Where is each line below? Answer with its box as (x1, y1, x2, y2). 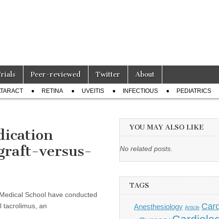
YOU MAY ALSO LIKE (130, 123, 204, 131)
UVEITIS (82, 88, 104, 94)
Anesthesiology (134, 202, 183, 211)
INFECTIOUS (123, 88, 158, 94)
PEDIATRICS (176, 88, 211, 94)
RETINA (42, 88, 63, 94)
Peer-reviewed (31, 70, 81, 79)
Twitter (96, 70, 120, 79)
